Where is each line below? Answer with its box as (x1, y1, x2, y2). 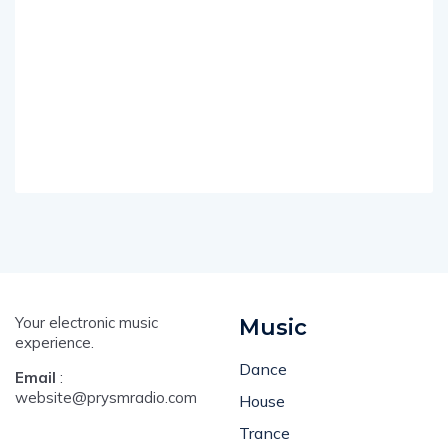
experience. (15, 333, 94, 352)
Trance (239, 423, 290, 443)
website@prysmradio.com (15, 388, 197, 407)
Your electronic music (15, 313, 158, 332)
